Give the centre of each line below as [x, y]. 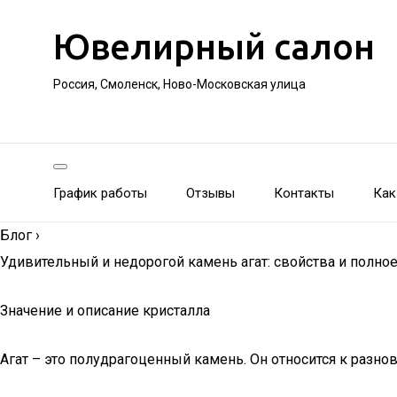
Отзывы [210, 193]
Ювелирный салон [214, 47]
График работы [100, 193]
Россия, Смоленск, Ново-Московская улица [179, 84]
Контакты [304, 193]
